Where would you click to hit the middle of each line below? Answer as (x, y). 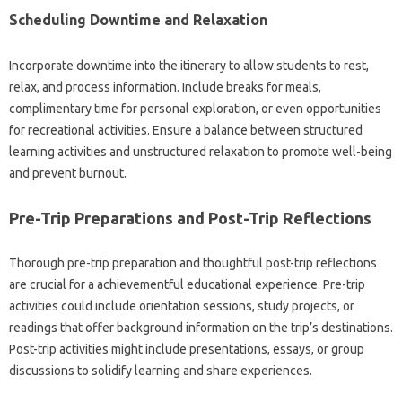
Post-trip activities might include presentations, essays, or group (187, 349)
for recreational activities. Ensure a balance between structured (186, 130)
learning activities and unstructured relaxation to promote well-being (201, 151)
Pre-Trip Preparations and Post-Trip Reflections (190, 218)
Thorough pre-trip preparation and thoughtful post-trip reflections (193, 262)
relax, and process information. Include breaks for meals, (165, 87)
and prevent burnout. (68, 173)
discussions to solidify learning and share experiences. (161, 370)
